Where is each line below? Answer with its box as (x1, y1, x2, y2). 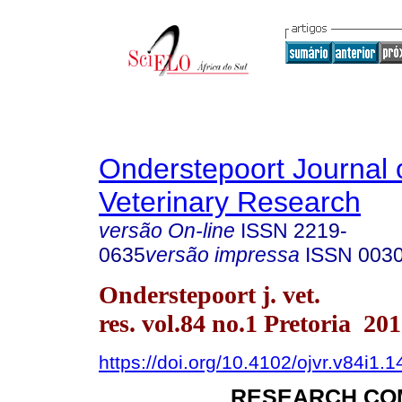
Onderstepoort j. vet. (99, 280, 320, 309)
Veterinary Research (99, 186, 361, 218)
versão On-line (99, 219, 235, 242)
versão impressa (145, 243, 300, 267)
